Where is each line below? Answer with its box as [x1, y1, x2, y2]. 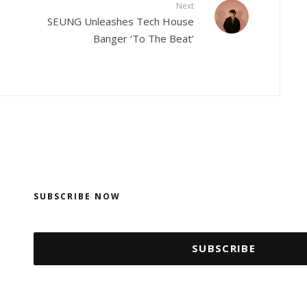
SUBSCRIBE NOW [34, 190, 121, 202]
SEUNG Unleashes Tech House [47, 14, 194, 28]
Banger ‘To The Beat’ [93, 31, 194, 45]
